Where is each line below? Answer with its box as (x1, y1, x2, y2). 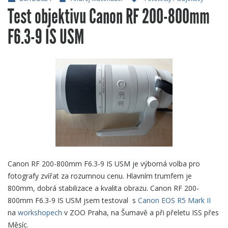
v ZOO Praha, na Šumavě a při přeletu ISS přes (62, 207, 219, 217)
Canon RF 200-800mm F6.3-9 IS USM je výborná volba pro (8, 158, 200, 168)
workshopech (18, 207, 62, 217)
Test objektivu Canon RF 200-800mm (8, 4, 210, 29)
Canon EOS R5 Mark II (138, 195, 211, 205)
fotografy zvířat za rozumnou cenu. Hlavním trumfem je (8, 170, 192, 181)
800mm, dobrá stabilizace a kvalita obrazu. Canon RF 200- (8, 183, 199, 193)
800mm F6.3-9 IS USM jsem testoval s (8, 195, 138, 205)
